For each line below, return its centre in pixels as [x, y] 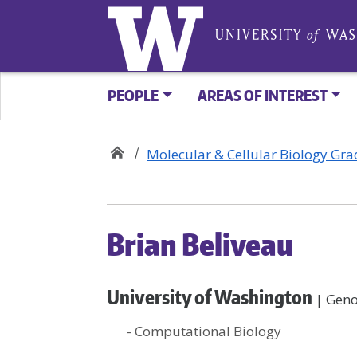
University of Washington [210, 297]
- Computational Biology [204, 331]
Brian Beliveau [200, 244]
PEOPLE [133, 95]
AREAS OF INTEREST [262, 95]
